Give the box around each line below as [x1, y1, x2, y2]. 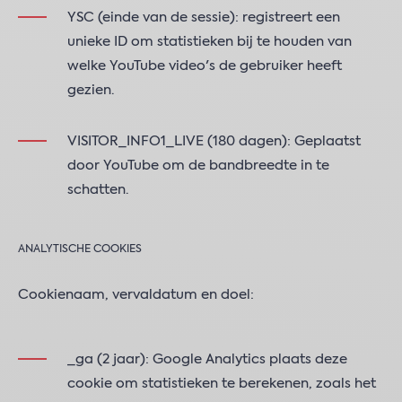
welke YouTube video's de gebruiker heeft [67, 59, 342, 73]
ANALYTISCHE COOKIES [18, 243, 142, 255]
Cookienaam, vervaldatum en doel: [18, 288, 254, 301]
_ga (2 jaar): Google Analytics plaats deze [67, 353, 347, 366]
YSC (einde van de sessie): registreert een [67, 11, 340, 24]
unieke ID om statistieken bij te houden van [67, 35, 352, 48]
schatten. [67, 183, 128, 197]
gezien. [67, 83, 114, 97]
